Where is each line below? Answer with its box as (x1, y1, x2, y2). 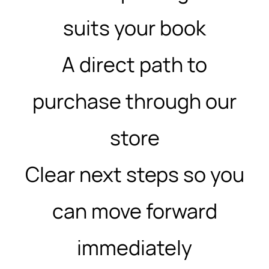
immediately (77, 234, 192, 261)
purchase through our (32, 87, 237, 115)
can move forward (52, 197, 217, 225)
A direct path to (62, 50, 207, 78)
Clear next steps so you (25, 160, 244, 188)
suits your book (63, 14, 206, 41)
